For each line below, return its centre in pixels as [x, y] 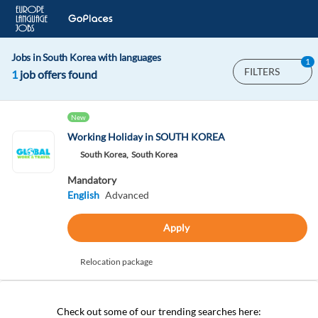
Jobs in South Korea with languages [86, 57]
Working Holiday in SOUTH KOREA [146, 137]
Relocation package [116, 262]
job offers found [57, 74]
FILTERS [262, 71]
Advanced [127, 195]
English [83, 195]
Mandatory [92, 180]
